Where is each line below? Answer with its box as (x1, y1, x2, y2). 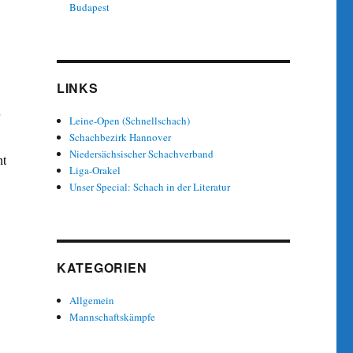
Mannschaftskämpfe (69, 309, 156, 324)
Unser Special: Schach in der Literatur (69, 179, 231, 194)
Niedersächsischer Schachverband (69, 146, 214, 161)
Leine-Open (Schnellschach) (69, 113, 191, 128)
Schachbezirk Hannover (69, 129, 172, 144)
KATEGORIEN (56, 258, 147, 277)
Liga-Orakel (69, 162, 121, 177)
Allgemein (69, 292, 115, 307)
